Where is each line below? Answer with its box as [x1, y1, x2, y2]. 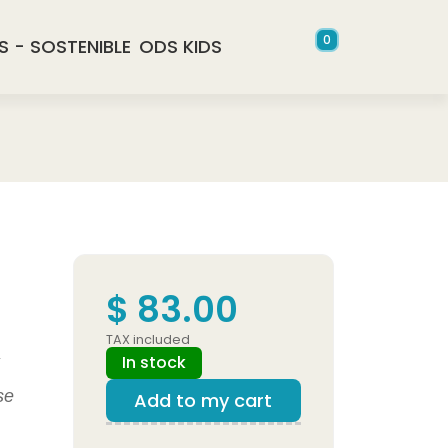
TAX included [106, 331, 190, 348]
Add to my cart [134, 388, 272, 413]
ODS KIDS [139, 34, 223, 59]
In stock [122, 351, 186, 374]
